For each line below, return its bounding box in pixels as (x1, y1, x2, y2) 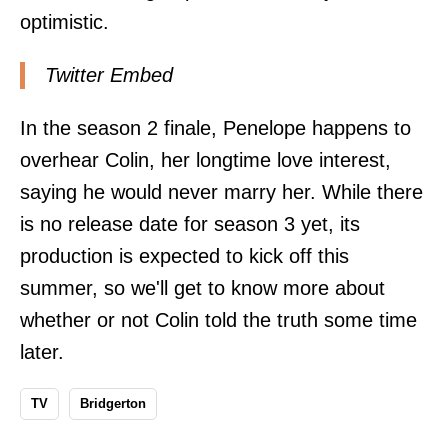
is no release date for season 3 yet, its (20, 213, 360, 236)
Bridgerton (80, 396, 146, 412)
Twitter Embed (45, 63, 173, 86)
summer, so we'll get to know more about (20, 277, 385, 300)
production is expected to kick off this (20, 245, 349, 268)
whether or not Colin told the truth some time (20, 309, 417, 332)
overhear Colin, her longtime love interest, (20, 149, 391, 172)
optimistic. (20, 11, 109, 34)
